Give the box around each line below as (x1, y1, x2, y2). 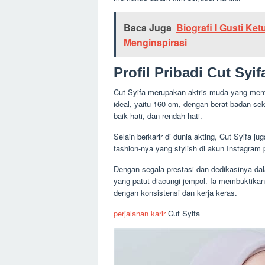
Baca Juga (124, 21, 172, 34)
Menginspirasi (124, 35, 187, 49)
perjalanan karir (114, 208, 166, 219)
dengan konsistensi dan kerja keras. (114, 187, 237, 198)
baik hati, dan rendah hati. (114, 110, 202, 121)
